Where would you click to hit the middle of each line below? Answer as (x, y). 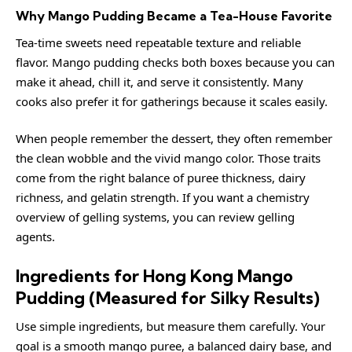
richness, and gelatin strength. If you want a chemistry (163, 197)
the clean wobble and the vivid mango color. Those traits (168, 158)
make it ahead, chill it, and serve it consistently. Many (159, 81)
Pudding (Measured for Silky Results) (168, 297)
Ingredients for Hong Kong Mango (154, 275)
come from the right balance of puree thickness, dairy (161, 178)
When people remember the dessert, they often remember (174, 138)
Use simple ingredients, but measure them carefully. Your (170, 326)
